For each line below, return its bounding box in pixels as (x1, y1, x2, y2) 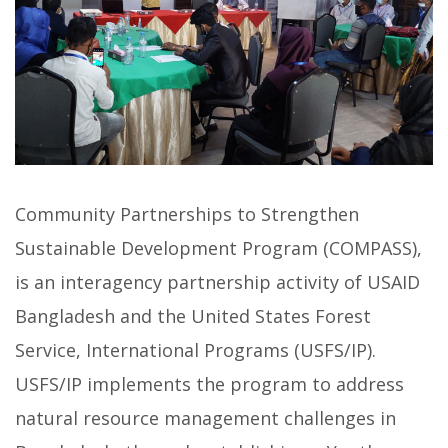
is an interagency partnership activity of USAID (15, 270, 420, 295)
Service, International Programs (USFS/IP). (15, 338, 376, 363)
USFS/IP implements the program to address (15, 372, 404, 397)
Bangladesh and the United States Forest (15, 304, 371, 329)
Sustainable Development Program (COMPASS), (15, 236, 422, 261)
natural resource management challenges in (15, 406, 396, 431)
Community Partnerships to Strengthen (15, 202, 359, 227)
